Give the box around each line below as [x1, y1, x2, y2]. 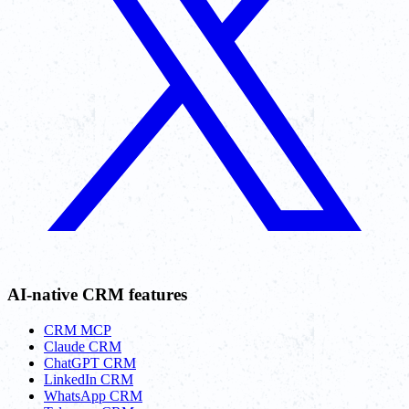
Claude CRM [44, 338, 121, 354]
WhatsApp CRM [44, 387, 142, 404]
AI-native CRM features [7, 284, 187, 304]
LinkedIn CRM [44, 371, 133, 387]
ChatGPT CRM [44, 354, 136, 371]
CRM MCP [44, 321, 111, 338]
